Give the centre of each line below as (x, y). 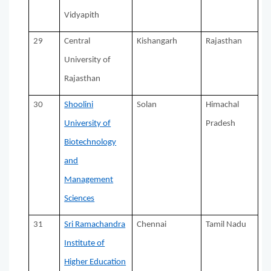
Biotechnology (90, 143)
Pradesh (221, 124)
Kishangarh (157, 42)
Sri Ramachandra (95, 225)
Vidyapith (82, 16)
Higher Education (95, 263)
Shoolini (79, 105)
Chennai (152, 225)
